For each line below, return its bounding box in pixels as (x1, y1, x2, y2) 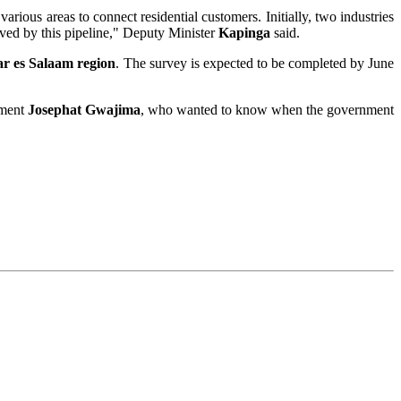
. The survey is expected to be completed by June (115, 55, 395, 72)
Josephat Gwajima (27, 102, 141, 118)
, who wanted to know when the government (140, 102, 395, 118)
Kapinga (218, 25, 270, 41)
